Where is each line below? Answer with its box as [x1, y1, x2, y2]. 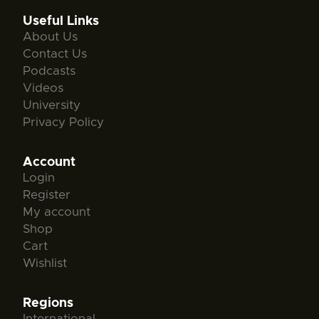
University [23, 98, 80, 111]
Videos [23, 81, 63, 94]
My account [23, 205, 90, 218]
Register [23, 188, 70, 201]
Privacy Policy [23, 115, 104, 128]
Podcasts [23, 64, 75, 77]
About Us [23, 30, 78, 43]
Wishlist [23, 256, 67, 269]
